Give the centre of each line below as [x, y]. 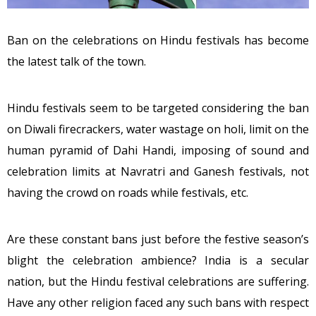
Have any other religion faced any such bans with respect [158, 303]
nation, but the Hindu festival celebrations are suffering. [158, 281]
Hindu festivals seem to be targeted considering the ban [158, 108]
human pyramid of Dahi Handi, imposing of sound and [158, 150]
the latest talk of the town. [77, 61]
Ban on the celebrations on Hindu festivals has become [158, 40]
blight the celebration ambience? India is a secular [158, 260]
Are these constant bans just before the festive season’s [158, 239]
